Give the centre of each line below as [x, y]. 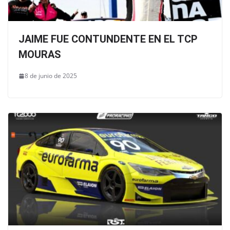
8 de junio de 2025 [51, 76]
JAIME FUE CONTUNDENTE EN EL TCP [108, 39]
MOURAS [40, 55]
